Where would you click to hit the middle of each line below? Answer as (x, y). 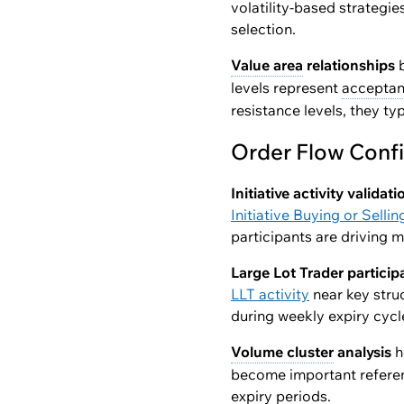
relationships (349, 65)
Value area (267, 65)
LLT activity (270, 294)
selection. (263, 29)
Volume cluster (282, 352)
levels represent (286, 87)
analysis (363, 352)
